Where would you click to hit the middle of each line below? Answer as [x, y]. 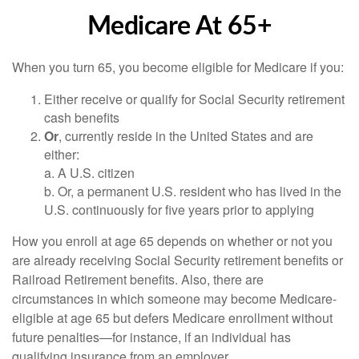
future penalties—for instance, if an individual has [151, 337]
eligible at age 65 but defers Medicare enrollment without [172, 318]
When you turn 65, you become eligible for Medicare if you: [178, 67]
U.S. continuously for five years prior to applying [179, 210]
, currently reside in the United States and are [186, 136]
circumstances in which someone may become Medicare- [174, 298]
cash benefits [82, 117]
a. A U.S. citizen [89, 173]
